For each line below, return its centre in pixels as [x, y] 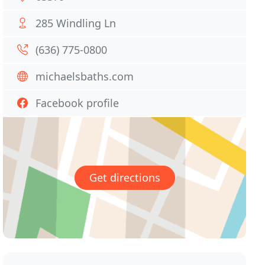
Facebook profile [77, 103]
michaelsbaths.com [85, 76]
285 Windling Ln [76, 23]
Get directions [125, 178]
